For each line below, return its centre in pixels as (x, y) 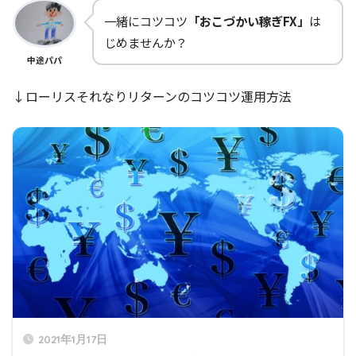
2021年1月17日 (73, 339)
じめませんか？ (146, 43)
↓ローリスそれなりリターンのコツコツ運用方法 (152, 97)
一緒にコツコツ (146, 21)
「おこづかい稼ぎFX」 (248, 21)
